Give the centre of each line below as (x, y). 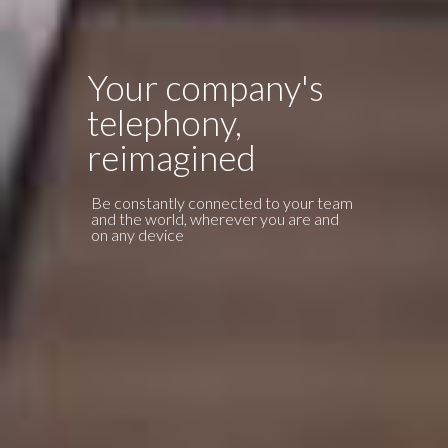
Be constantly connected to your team (221, 202)
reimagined (171, 157)
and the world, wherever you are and (214, 218)
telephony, (164, 122)
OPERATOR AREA (322, 132)
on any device (137, 234)
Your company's (205, 87)
